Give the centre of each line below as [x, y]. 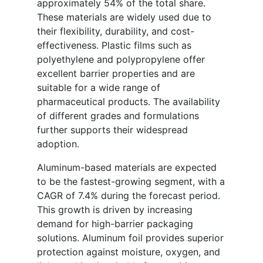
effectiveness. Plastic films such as [114, 45]
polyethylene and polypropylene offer [121, 60]
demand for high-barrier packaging [115, 224]
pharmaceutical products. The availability [129, 102]
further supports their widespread [112, 130]
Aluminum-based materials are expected [127, 168]
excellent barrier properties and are [116, 74]
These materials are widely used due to [124, 17]
